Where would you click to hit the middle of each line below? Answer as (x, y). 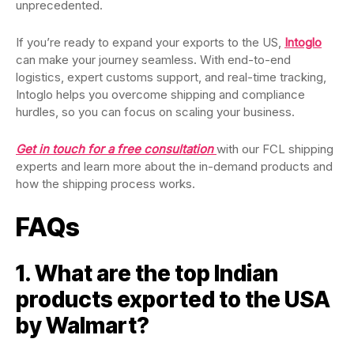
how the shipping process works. (105, 184)
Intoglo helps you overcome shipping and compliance (160, 95)
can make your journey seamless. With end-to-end (153, 60)
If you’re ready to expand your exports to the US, (150, 43)
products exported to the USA (173, 300)
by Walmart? (83, 326)
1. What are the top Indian (147, 274)
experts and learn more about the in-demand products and (174, 167)
